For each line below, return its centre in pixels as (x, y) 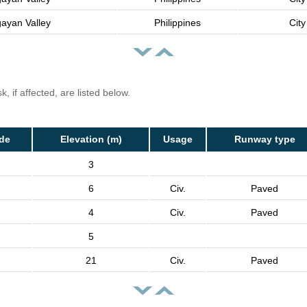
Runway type (265, 139)
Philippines (177, 23)
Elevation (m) (91, 139)
